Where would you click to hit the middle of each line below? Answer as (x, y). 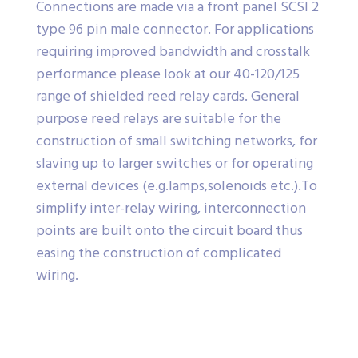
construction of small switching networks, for (177, 141)
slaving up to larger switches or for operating (175, 164)
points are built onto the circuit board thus (169, 231)
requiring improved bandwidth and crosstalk (173, 52)
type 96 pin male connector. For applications (175, 30)
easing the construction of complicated (159, 253)
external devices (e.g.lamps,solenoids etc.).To (177, 186)
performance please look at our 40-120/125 (168, 74)
